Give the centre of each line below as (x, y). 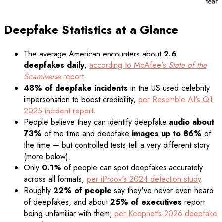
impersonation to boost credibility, (81, 99)
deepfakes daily (54, 65)
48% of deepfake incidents (76, 88)
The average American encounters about (94, 54)
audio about (192, 122)
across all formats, (55, 179)
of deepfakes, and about (67, 202)
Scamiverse (42, 76)
